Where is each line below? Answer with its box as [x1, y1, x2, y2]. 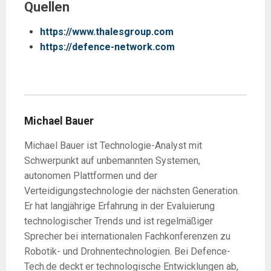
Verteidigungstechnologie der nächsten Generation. [24, 184, 240, 197]
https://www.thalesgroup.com [39, 25, 174, 38]
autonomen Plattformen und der [24, 169, 157, 181]
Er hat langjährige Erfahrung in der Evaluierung [24, 200, 215, 212]
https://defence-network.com [39, 41, 175, 53]
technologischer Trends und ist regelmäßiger [24, 215, 213, 227]
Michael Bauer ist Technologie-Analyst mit [24, 139, 202, 151]
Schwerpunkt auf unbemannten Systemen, [24, 154, 200, 166]
